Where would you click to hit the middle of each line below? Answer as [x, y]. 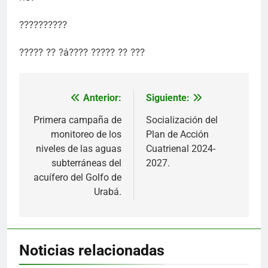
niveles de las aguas [79, 148]
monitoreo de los [86, 134]
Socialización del [182, 120]
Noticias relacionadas [92, 250]
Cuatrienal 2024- [181, 148]
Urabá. [108, 191]
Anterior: [102, 98]
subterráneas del [86, 163]
